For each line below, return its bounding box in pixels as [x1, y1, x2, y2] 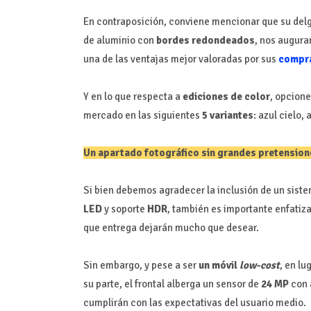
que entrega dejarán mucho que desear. [83, 221, 259, 234]
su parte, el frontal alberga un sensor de [83, 277, 261, 290]
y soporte [101, 202, 147, 215]
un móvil [198, 258, 237, 271]
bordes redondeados [155, 33, 255, 47]
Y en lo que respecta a [83, 90, 183, 103]
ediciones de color [182, 90, 270, 103]
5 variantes [201, 108, 253, 121]
